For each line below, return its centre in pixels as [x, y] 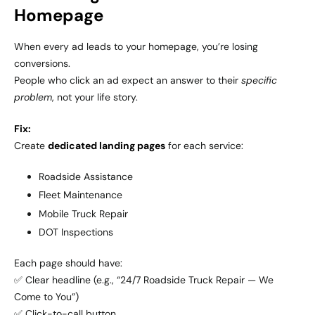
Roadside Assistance [86, 177]
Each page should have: [68, 263]
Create [31, 146]
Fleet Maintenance [81, 195]
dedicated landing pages [107, 146]
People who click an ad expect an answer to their [128, 81]
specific [259, 81]
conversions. [42, 64]
